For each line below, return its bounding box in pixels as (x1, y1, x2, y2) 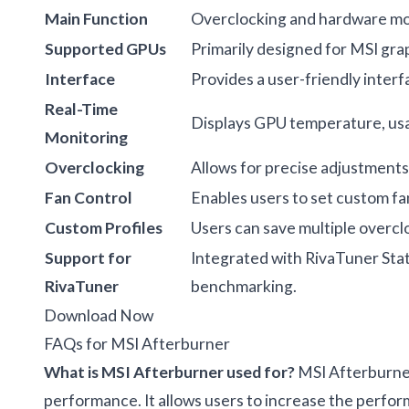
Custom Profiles (45, 217, 163, 237)
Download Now (44, 305, 153, 325)
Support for (45, 247, 131, 267)
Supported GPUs (45, 38, 166, 58)
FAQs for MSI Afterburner (44, 333, 230, 353)
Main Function (45, 8, 148, 28)
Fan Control (45, 187, 132, 207)
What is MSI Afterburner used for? (44, 362, 295, 382)
